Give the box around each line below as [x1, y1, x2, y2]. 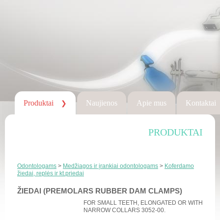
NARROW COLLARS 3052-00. [83, 207, 165, 214]
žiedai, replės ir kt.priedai [17, 170, 84, 177]
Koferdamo [165, 163, 194, 169]
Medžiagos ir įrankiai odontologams [63, 163, 158, 169]
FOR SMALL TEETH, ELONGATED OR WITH [83, 199, 203, 206]
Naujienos [86, 99, 117, 107]
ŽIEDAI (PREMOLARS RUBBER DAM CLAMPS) [17, 187, 182, 195]
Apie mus [137, 99, 166, 107]
